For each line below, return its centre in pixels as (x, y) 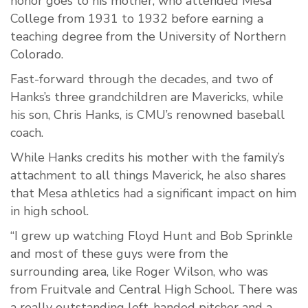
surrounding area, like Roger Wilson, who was (139, 272)
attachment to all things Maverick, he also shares (148, 176)
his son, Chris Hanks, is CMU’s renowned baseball (147, 115)
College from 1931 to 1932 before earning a (137, 19)
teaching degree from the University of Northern (148, 37)
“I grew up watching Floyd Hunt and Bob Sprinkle (152, 236)
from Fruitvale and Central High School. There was (154, 290)
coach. (27, 133)
